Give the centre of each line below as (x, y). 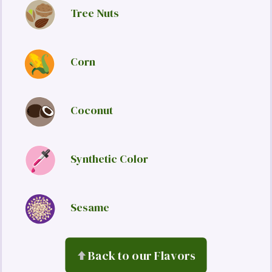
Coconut (92, 110)
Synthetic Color (109, 159)
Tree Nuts (95, 13)
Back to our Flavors (142, 255)
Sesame (90, 207)
